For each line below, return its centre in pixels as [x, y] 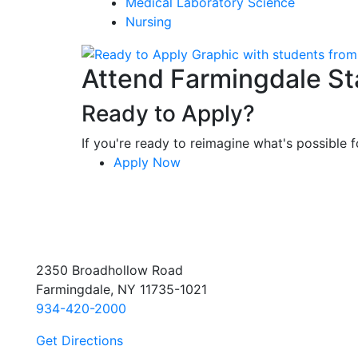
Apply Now [147, 163]
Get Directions [80, 340]
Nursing [149, 21]
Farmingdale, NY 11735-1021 [121, 289]
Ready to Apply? [168, 114]
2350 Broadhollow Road [109, 270]
